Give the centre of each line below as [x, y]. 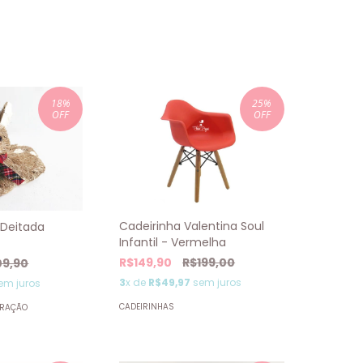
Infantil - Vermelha [173, 243]
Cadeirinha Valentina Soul [192, 226]
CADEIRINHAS [147, 307]
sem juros [216, 283]
